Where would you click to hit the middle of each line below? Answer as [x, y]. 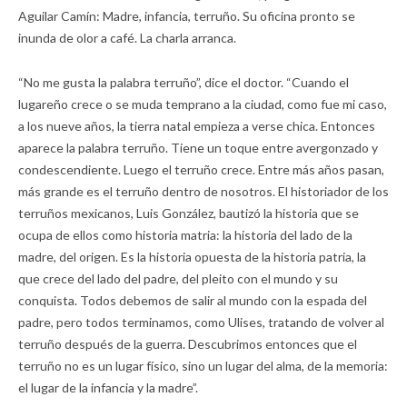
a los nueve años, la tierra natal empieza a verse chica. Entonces [197, 125]
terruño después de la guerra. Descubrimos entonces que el [188, 343]
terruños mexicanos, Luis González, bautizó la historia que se [189, 213]
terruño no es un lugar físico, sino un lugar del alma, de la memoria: [203, 365]
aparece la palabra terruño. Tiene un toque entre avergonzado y [198, 147]
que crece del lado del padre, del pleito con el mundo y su [178, 278]
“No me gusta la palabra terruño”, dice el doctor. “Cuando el [184, 82]
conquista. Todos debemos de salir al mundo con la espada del [193, 300]
